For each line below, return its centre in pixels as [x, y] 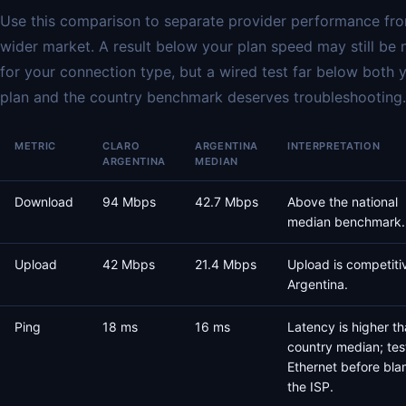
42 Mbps [129, 264]
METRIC [35, 146]
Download [44, 202]
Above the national [343, 202]
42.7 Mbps [227, 202]
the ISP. [310, 387]
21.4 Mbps [226, 264]
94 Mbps [129, 202]
